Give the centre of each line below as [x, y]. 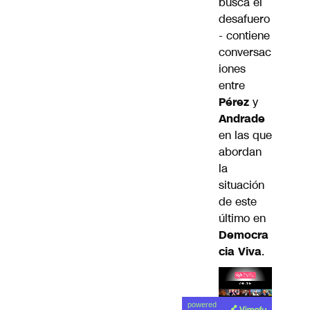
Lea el [229, 297]
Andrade [242, 118]
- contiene [244, 35]
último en [242, 218]
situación [241, 185]
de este [238, 201]
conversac [245, 52]
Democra [244, 235]
